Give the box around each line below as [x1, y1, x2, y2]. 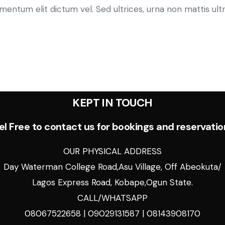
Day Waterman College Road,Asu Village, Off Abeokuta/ [4, 161, 221, 172]
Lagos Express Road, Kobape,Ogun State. [32, 176, 193, 188]
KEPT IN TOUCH [72, 95, 153, 110]
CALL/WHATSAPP [77, 192, 148, 203]
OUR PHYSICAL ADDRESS [63, 145, 162, 157]
